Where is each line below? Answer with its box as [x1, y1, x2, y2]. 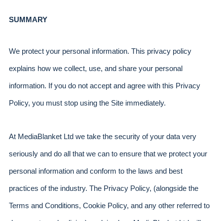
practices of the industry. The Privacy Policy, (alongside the [9, 184, 198, 192]
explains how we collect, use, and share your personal [9, 65, 183, 73]
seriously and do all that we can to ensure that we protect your [9, 149, 207, 158]
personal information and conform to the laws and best [9, 167, 183, 175]
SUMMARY [9, 15, 47, 24]
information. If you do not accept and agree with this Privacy [9, 82, 200, 90]
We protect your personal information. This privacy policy [9, 47, 191, 56]
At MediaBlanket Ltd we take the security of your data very [9, 132, 196, 141]
